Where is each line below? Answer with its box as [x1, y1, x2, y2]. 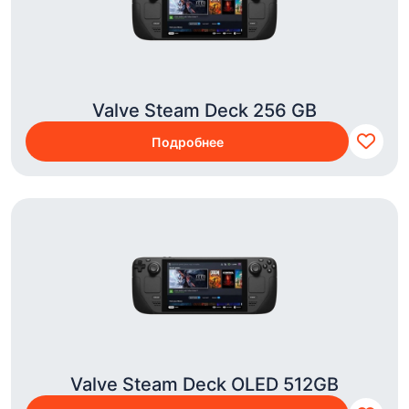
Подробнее [151, 133, 224, 150]
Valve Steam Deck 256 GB [92, 100, 317, 121]
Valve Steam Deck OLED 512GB [70, 373, 339, 395]
